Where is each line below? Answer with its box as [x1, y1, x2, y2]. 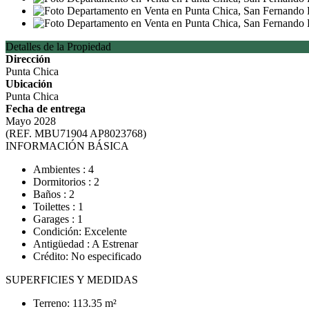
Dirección [6, 53, 50, 65]
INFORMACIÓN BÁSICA [6, 140, 129, 152]
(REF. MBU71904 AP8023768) [6, 128, 146, 139]
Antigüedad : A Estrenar [33, 238, 138, 250]
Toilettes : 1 [33, 201, 83, 212]
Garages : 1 [33, 213, 83, 225]
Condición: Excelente [33, 226, 127, 237]
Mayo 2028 [6, 115, 56, 127]
